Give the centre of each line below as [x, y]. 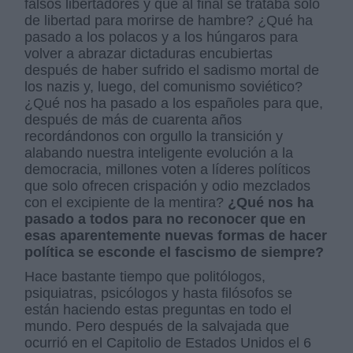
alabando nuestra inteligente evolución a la [159, 153]
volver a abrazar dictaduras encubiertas [149, 54]
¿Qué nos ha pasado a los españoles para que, [174, 104]
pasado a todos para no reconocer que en [165, 219]
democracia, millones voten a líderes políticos [168, 170]
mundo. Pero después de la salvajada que [157, 327]
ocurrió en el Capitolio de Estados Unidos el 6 [168, 343]
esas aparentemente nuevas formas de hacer [176, 236]
